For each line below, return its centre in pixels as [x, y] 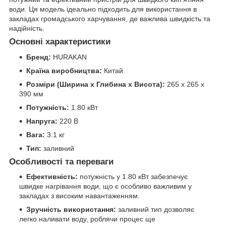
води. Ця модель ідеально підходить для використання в [103, 9]
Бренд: [39, 57]
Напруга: [42, 121]
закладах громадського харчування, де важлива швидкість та [110, 18]
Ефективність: [52, 177]
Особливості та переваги [61, 161]
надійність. [27, 28]
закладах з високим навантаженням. [79, 196]
